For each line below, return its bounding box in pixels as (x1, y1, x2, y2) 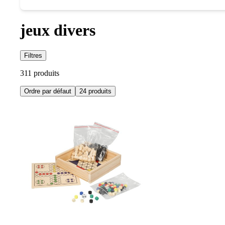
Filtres (24, 52, 42, 60)
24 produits (79, 87, 111, 95)
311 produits (20, 69, 59, 78)
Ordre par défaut (24, 87, 71, 95)
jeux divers (20, 21, 95, 39)
